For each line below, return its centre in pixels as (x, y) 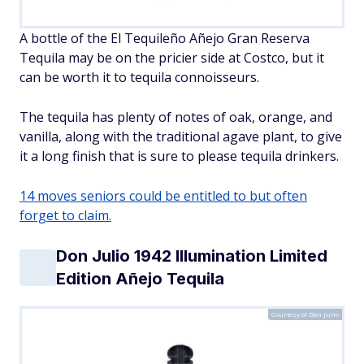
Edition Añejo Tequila (140, 279)
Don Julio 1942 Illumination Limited (192, 256)
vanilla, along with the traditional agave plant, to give (181, 136)
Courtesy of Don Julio (305, 314)
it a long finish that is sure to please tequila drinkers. (179, 156)
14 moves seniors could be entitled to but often (163, 196)
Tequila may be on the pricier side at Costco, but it (172, 58)
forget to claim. (65, 215)
